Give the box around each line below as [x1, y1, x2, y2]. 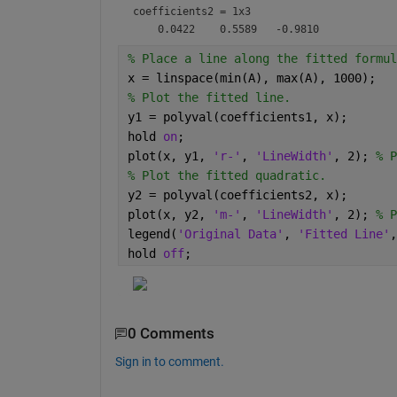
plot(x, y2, [127, 207, 213, 222]
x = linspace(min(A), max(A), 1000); [127, 71, 376, 86]
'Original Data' [176, 227, 284, 242]
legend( [127, 227, 177, 242]
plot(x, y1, [127, 149, 213, 164]
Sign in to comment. [114, 354, 224, 369]
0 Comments [127, 325, 214, 343]
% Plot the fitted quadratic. [127, 168, 326, 183]
